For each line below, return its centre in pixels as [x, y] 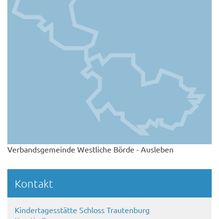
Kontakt [34, 184]
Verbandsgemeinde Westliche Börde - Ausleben [90, 149]
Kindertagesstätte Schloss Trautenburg [82, 210]
